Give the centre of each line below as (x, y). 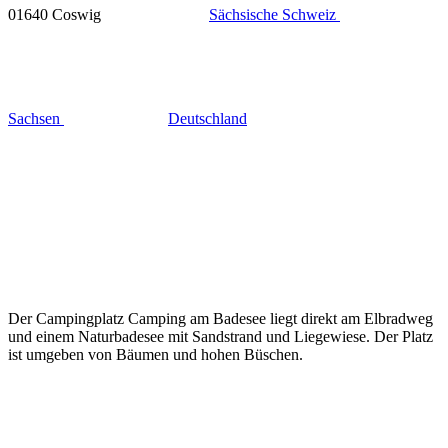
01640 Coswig (56, 14)
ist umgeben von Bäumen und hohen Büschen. (155, 354)
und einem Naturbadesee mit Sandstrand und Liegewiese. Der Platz (220, 336)
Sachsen (36, 118)
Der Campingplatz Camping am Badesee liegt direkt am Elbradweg (220, 318)
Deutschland (207, 118)
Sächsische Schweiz (274, 14)
